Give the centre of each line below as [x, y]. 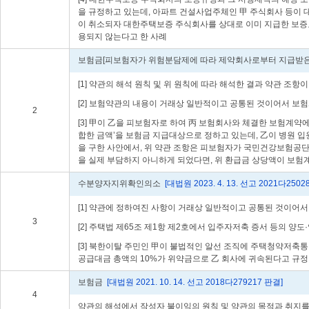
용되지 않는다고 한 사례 [122, 37]
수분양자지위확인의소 [120, 183]
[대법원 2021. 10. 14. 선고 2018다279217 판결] [194, 282]
